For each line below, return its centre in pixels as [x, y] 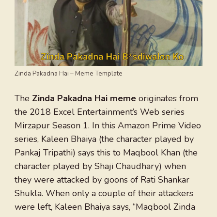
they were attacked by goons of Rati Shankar [102, 180]
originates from [167, 99]
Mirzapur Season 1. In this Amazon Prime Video [108, 126]
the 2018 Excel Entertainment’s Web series [100, 112]
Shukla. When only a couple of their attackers [104, 194]
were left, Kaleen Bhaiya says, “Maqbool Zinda [105, 207]
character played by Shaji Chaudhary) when [100, 166]
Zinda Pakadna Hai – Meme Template [69, 74]
